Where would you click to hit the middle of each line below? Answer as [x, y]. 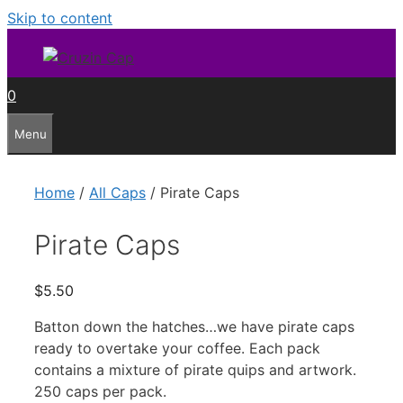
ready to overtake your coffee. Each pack [177, 348]
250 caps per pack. [100, 391]
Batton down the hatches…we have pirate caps [194, 327]
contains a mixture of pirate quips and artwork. [195, 370]
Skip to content [60, 18]
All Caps [117, 193]
